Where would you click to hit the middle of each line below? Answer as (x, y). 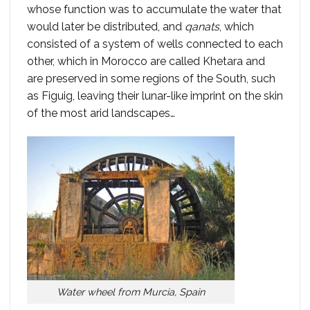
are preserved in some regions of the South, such (151, 78)
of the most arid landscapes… (101, 113)
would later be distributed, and (106, 26)
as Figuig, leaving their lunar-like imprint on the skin (155, 95)
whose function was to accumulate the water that (154, 9)
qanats (202, 26)
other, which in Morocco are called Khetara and (146, 61)
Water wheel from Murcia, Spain (131, 292)
